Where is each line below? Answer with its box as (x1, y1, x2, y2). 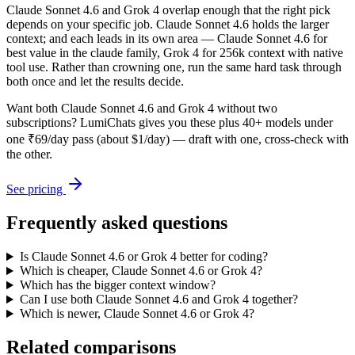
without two (214, 101, 277, 116)
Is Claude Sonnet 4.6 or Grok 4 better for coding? (19, 250, 268, 264)
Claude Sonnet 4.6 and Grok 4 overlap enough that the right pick (6, 3, 330, 17)
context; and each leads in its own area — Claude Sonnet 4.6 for (6, 32, 327, 46)
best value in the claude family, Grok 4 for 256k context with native (6, 46, 343, 60)
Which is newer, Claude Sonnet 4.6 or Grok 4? (19, 307, 254, 321)
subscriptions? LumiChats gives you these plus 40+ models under (6, 116, 333, 130)
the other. (6, 147, 52, 162)
